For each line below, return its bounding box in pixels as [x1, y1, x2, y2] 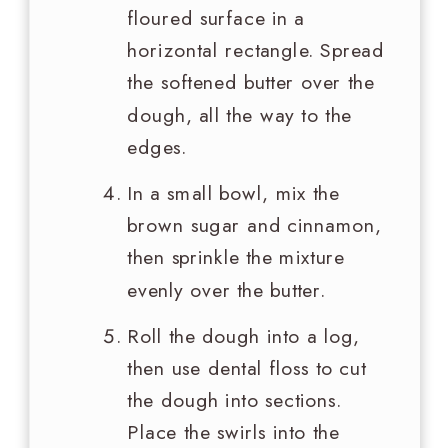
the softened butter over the [127, 68, 375, 97]
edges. [127, 133, 187, 162]
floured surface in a [127, 4, 306, 33]
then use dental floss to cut [127, 354, 367, 383]
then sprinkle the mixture [127, 243, 346, 272]
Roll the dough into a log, [127, 322, 361, 351]
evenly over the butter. [127, 275, 325, 304]
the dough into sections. [127, 386, 342, 415]
